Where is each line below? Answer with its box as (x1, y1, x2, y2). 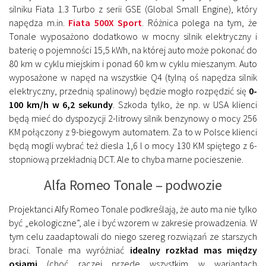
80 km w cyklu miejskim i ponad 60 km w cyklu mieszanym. (9, 58, 239, 70)
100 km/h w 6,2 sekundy (9, 99, 113, 111)
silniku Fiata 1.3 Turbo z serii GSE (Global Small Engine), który (9, 3, 257, 15)
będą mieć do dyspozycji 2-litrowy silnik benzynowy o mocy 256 (9, 112, 257, 125)
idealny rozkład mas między (129, 244, 258, 256)
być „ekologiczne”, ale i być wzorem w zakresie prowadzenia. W (9, 217, 257, 229)
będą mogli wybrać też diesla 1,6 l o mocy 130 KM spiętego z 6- (9, 140, 257, 152)
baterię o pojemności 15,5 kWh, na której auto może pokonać (9, 44, 246, 56)
